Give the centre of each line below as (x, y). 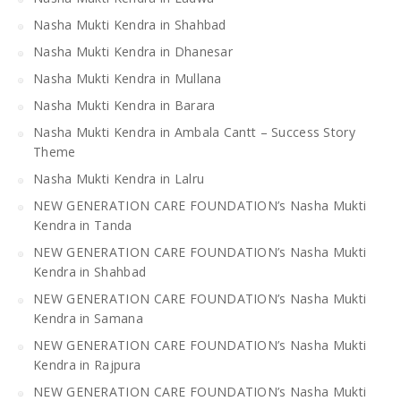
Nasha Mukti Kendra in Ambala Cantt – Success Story (194, 132)
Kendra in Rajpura (87, 364)
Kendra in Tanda (83, 225)
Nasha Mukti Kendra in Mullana (128, 78)
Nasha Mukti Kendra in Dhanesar (133, 51)
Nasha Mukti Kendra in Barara (124, 105)
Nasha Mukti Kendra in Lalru (119, 178)
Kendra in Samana (88, 318)
